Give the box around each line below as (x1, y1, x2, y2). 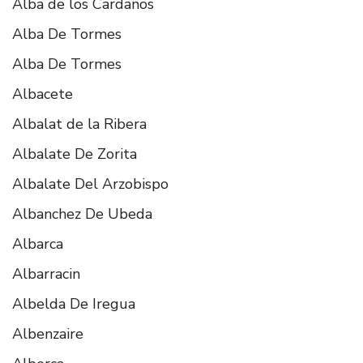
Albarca (12, 233, 63, 254)
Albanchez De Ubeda (12, 203, 152, 224)
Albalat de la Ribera (12, 113, 147, 134)
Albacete (12, 83, 73, 104)
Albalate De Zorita (12, 143, 137, 164)
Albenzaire (12, 323, 83, 344)
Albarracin (12, 263, 80, 284)
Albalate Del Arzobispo (12, 173, 169, 194)
